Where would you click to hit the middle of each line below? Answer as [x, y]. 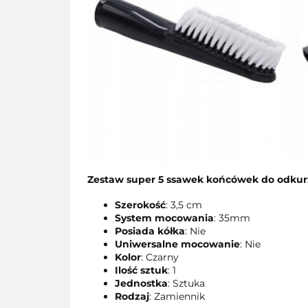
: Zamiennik [177, 296]
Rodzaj [132, 296]
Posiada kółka [150, 231]
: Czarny [160, 257]
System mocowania [164, 218]
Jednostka [141, 283]
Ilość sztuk [141, 270]
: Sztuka [186, 283]
